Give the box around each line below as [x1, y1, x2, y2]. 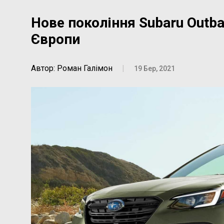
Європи [31, 31, 80, 47]
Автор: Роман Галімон [31, 63, 112, 73]
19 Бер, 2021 [134, 64, 175, 72]
